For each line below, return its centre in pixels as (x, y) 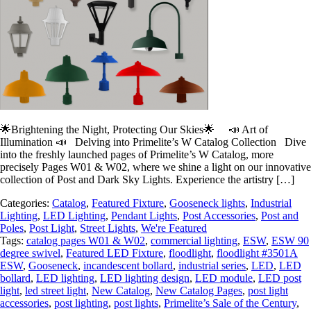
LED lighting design (145, 278)
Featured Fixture (128, 203)
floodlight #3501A (257, 253)
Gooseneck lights (207, 203)
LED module (224, 278)
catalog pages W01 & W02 (86, 240)
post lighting (81, 303)
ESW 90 (290, 240)
